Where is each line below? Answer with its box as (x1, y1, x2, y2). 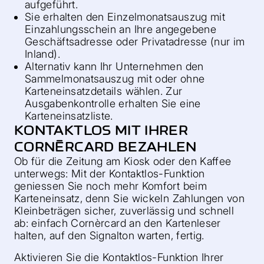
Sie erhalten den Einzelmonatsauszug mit (25, 11, 226, 23)
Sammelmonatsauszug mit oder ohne (25, 72, 205, 85)
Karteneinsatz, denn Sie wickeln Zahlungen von (14, 192, 245, 204)
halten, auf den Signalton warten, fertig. (14, 229, 204, 242)
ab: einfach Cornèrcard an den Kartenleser (14, 217, 221, 229)
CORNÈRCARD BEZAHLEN (14, 138, 197, 155)
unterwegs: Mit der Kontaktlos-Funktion (14, 167, 205, 180)
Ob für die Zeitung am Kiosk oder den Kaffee (14, 155, 232, 167)
